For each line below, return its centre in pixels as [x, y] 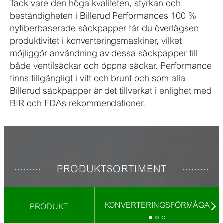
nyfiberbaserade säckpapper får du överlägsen [104, 28]
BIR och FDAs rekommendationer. [78, 103]
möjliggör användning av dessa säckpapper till [104, 53]
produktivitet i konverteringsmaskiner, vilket [96, 41]
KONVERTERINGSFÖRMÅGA [157, 205]
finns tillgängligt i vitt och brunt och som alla [98, 78]
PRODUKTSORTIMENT [111, 169]
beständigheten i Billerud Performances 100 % [103, 16]
